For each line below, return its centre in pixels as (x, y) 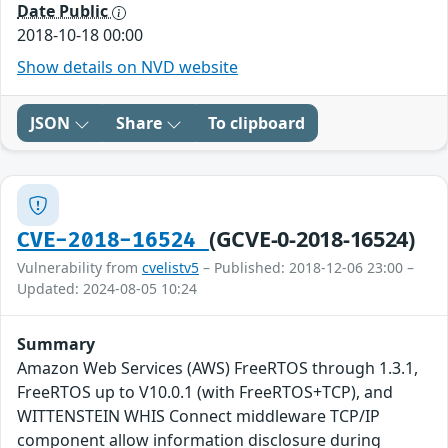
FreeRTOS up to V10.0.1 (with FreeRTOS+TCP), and (205, 392)
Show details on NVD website (127, 67)
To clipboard (256, 123)
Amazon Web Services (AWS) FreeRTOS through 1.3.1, (217, 368)
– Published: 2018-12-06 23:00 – (306, 268)
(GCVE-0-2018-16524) (311, 239)
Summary (56, 344)
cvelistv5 (170, 268)
